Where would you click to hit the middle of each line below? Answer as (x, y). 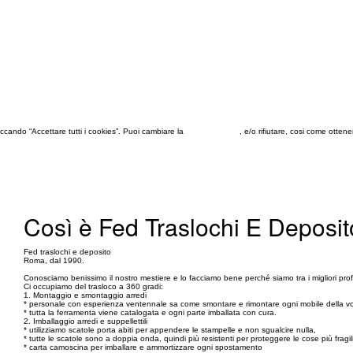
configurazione (213, 131)
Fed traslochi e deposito (67, 252)
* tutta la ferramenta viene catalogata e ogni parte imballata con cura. (150, 312)
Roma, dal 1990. (54, 260)
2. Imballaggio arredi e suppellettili (85, 321)
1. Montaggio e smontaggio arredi (85, 295)
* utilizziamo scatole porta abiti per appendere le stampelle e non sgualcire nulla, (170, 330)
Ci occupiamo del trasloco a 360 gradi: (93, 286)
